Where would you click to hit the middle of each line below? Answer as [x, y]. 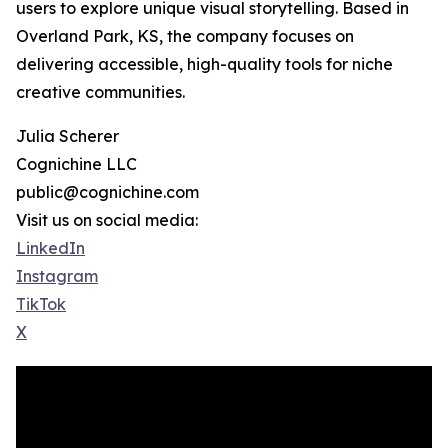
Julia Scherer [67, 136]
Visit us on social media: [107, 220]
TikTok [41, 304]
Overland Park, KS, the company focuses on [185, 36]
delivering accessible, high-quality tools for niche [204, 64]
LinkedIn [50, 248]
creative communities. [100, 92]
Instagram [57, 276]
